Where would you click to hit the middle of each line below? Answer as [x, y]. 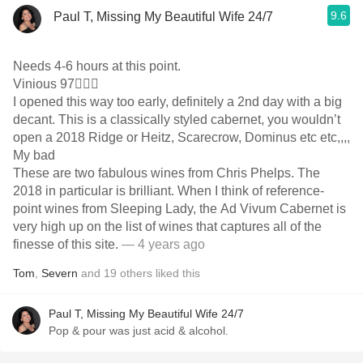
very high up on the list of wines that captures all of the [167, 226]
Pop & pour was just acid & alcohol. [139, 331]
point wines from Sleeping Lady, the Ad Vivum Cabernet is [179, 209]
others [136, 273]
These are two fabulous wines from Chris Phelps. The [167, 173]
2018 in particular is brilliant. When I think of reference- [169, 191]
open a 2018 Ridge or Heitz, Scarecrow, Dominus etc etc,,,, [181, 137]
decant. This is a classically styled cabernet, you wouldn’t [177, 120]
